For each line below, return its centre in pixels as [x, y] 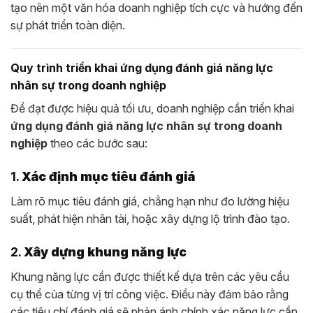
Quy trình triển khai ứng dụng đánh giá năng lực [142, 68]
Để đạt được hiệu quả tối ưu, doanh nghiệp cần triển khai [152, 109]
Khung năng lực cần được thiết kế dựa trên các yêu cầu [150, 277]
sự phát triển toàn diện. [68, 25]
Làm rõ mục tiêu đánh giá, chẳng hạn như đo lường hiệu [150, 202]
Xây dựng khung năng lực [105, 252]
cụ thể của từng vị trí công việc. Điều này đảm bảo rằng [150, 294]
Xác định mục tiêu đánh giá [108, 177]
